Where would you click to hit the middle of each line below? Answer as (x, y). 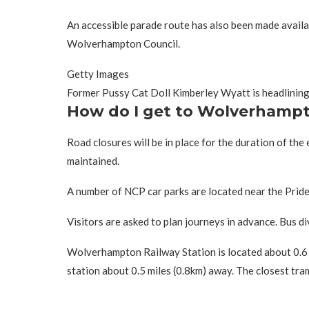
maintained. (93, 160)
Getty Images (98, 73)
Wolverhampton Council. (123, 43)
